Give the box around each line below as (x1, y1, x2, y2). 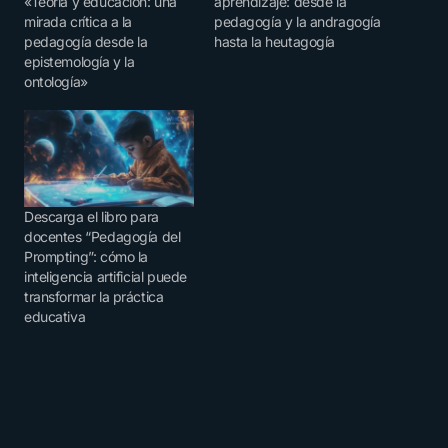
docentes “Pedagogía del (24, 228, 181, 246)
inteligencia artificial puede (24, 268, 187, 286)
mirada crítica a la (24, 12, 133, 30)
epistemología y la (24, 52, 135, 70)
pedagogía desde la (24, 32, 148, 50)
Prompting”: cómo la (24, 248, 149, 266)
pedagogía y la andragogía (214, 12, 381, 30)
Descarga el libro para (24, 208, 159, 226)
